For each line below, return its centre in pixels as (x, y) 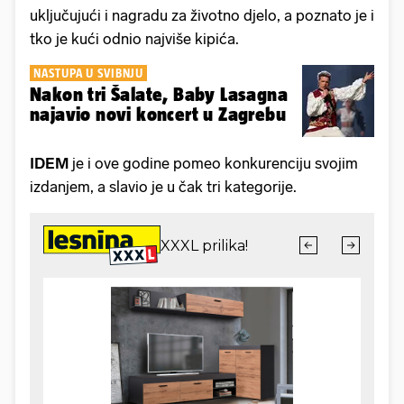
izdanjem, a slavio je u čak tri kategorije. (163, 186)
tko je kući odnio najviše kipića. (134, 38)
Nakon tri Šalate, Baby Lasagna (159, 94)
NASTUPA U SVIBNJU (88, 73)
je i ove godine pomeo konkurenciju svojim (215, 163)
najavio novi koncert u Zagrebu (158, 114)
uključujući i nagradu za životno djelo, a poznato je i (202, 15)
